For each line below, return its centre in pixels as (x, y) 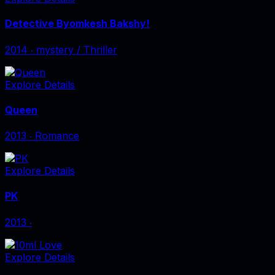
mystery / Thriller (77, 49)
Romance (57, 136)
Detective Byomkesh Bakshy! (77, 24)
